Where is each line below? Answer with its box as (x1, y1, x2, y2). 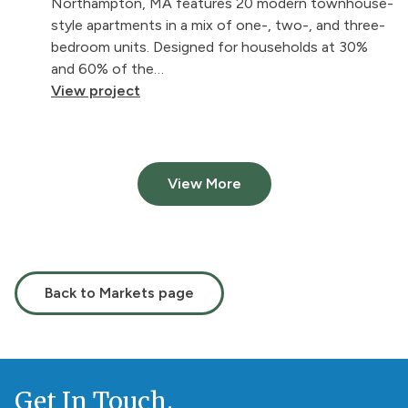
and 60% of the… (51, 60, 164, 77)
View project (51, 82, 140, 99)
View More (167, 175, 241, 192)
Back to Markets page (45, 284, 194, 301)
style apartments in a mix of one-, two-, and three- (51, 16, 385, 34)
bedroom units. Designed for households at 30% (51, 38, 368, 56)
